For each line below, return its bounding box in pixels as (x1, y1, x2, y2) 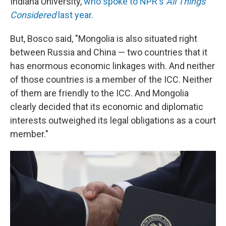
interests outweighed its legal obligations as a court (10, 115, 216, 126)
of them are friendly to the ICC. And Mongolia (10, 87, 189, 98)
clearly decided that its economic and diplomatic (10, 101, 203, 112)
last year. (56, 9, 93, 20)
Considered (10, 9, 56, 20)
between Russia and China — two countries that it (10, 46, 207, 58)
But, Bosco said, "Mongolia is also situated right (10, 33, 197, 44)
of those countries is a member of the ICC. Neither (10, 74, 212, 85)
